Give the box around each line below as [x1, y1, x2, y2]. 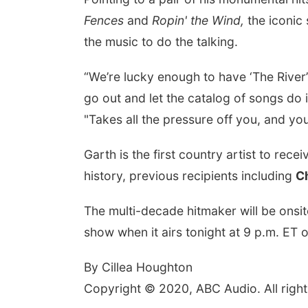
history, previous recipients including [84, 168, 296, 183]
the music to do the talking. [84, 34, 238, 49]
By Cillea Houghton [84, 260, 196, 274]
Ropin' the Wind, [152, 13, 244, 27]
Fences [84, 13, 124, 27]
